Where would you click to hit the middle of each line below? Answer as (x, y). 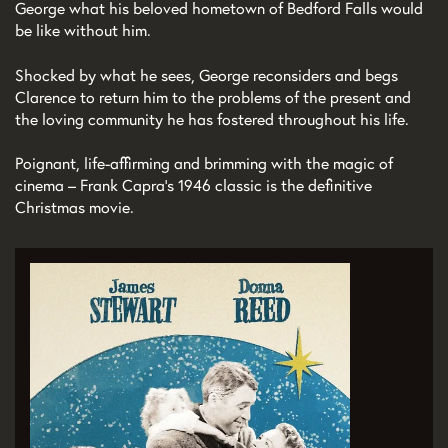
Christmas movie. (74, 207)
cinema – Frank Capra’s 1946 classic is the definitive (193, 185)
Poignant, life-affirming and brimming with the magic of (204, 163)
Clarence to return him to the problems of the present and (213, 96)
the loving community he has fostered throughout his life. (212, 118)
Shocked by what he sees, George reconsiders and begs (206, 74)
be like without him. (83, 30)
